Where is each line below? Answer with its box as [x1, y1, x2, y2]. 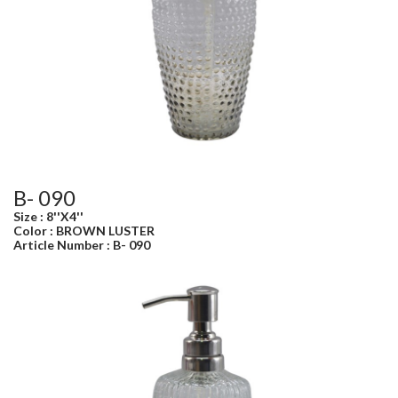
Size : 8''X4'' [13, 209, 84, 225]
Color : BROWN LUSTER [13, 223, 155, 239]
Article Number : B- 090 [13, 237, 150, 253]
